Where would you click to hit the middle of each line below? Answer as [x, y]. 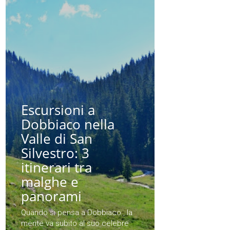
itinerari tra [56, 168]
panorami [51, 196]
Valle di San [57, 139]
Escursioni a [58, 110]
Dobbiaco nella [68, 124]
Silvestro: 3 [55, 153]
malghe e [50, 182]
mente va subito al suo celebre [75, 223]
